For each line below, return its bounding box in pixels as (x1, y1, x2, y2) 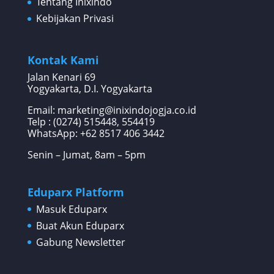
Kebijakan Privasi (35, 12, 114, 26)
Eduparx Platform (27, 184, 124, 199)
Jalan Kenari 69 (27, 70, 95, 84)
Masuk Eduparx (35, 202, 107, 216)
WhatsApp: (27, 127, 80, 141)
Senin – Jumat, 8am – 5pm (27, 148, 146, 162)
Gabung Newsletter (35, 235, 125, 249)
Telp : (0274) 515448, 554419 (27, 115, 155, 129)
